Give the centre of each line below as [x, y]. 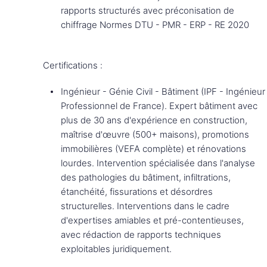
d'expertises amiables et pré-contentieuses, [152, 220]
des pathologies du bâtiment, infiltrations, [146, 177]
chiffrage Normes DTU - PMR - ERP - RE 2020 [155, 25]
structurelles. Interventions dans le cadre [145, 206]
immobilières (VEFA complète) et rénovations [153, 149]
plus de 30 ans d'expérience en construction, [154, 120]
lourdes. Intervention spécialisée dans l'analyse [158, 163]
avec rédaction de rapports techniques [141, 235]
